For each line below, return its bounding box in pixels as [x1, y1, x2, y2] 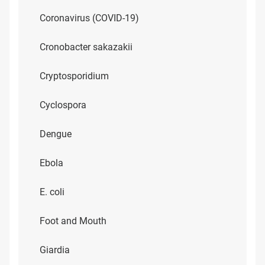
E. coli [40, 186, 64, 198]
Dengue [40, 128, 72, 140]
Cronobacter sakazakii [40, 41, 132, 53]
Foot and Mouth [40, 215, 106, 227]
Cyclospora [40, 99, 86, 111]
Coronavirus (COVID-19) [40, 12, 139, 24]
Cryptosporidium [40, 70, 109, 82]
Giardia [40, 244, 70, 256]
